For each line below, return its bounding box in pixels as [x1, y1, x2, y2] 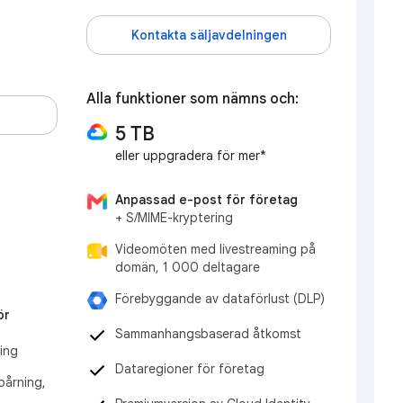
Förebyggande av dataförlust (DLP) [115, 290, 325, 307]
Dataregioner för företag [115, 360, 264, 377]
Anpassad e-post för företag [115, 191, 298, 208]
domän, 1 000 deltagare [115, 258, 260, 275]
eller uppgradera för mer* [115, 148, 266, 165]
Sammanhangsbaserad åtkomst [115, 325, 301, 342]
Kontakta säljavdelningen [130, 26, 287, 43]
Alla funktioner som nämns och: [86, 90, 299, 109]
